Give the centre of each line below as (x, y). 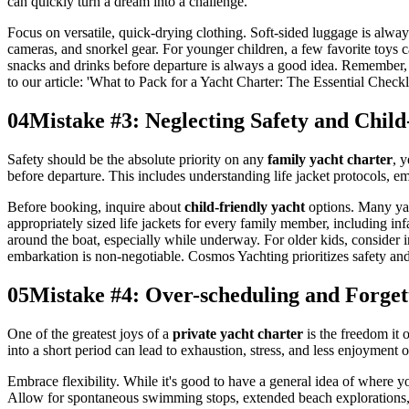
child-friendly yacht (245, 207)
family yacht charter (330, 160)
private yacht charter (238, 334)
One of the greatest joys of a (90, 334)
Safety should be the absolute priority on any (137, 160)
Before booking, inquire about (96, 207)
